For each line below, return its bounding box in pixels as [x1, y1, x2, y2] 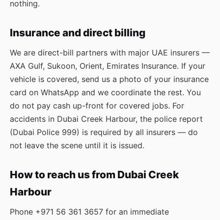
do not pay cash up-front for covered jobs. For [10, 101, 184, 110]
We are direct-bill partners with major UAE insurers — [10, 48, 210, 57]
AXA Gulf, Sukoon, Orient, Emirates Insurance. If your [10, 61, 205, 71]
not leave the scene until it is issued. [10, 140, 144, 150]
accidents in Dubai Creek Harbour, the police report [10, 114, 203, 124]
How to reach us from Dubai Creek [10, 168, 179, 181]
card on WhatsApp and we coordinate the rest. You [10, 87, 201, 97]
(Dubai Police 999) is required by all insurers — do [10, 127, 198, 137]
